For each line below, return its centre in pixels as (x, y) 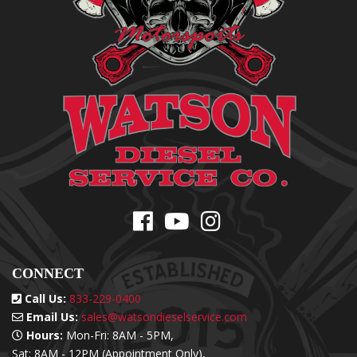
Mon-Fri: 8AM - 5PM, (120, 335)
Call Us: (44, 298)
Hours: (43, 335)
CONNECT (48, 273)
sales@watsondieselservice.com (164, 316)
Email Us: (51, 316)
